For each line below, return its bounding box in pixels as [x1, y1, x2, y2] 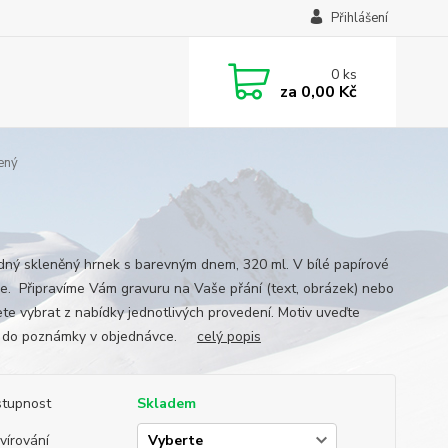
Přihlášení [330, 9, 388, 27]
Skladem [136, 394, 196, 413]
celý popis [196, 327, 261, 346]
